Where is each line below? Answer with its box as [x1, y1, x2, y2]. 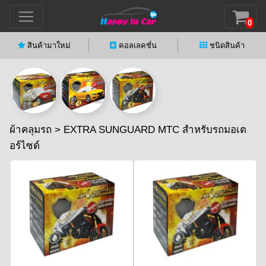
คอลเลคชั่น [119, 41, 157, 50]
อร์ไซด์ [9, 140, 40, 151]
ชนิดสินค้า [210, 41, 245, 50]
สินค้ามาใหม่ [27, 41, 71, 50]
